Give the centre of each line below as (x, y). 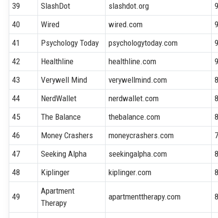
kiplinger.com (130, 172)
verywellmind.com (138, 80)
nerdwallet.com (134, 98)
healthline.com (133, 61)
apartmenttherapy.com (145, 196)
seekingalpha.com (138, 154)
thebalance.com (135, 117)
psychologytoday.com (143, 43)
